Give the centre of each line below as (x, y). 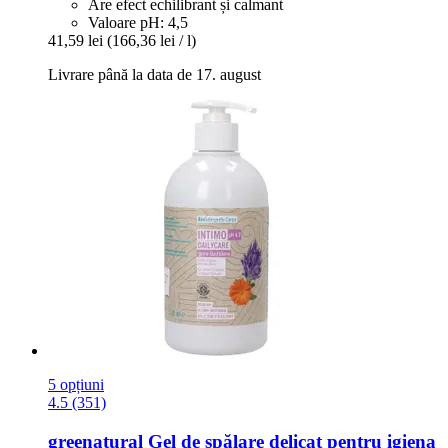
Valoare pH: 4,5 (138, 22)
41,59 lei (75, 40)
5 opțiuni (76, 384)
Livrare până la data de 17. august (154, 74)
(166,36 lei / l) (151, 40)
